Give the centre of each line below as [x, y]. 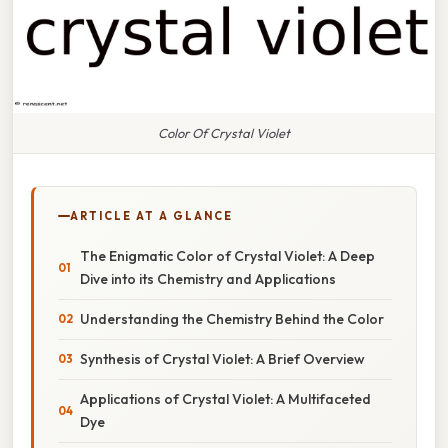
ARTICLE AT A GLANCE [151, 215]
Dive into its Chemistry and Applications [208, 278]
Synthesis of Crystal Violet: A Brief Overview [222, 358]
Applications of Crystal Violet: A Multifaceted [225, 398]
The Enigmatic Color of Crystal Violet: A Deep [227, 255]
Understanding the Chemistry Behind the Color [232, 318]
